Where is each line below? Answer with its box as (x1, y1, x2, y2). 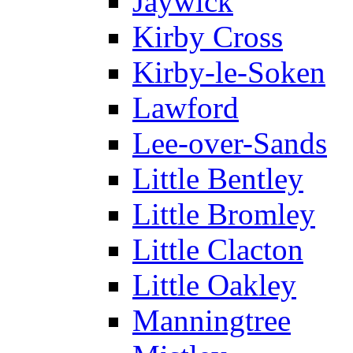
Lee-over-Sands (132, 125, 327, 160)
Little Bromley (132, 196, 315, 231)
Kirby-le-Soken (132, 54, 325, 89)
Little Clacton (132, 232, 303, 266)
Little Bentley (132, 161, 303, 195)
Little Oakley (132, 267, 296, 302)
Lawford (132, 90, 239, 124)
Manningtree (132, 303, 291, 337)
